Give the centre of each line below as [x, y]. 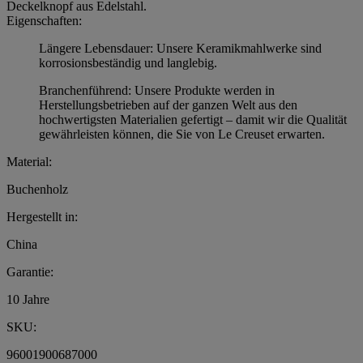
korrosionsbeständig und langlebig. [128, 63]
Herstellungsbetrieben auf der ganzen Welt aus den [168, 105]
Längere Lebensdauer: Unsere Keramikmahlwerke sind [180, 49]
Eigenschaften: [44, 21]
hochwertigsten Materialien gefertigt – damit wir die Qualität [193, 120]
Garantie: [30, 272]
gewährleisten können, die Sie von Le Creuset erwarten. [182, 135]
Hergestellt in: [42, 217]
